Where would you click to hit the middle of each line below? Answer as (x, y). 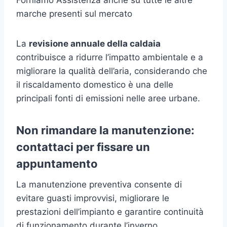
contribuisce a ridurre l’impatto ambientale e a (110, 57)
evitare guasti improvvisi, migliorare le (93, 198)
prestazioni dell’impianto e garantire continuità (110, 212)
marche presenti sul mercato (74, 13)
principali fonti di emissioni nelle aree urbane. (108, 98)
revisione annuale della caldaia (95, 43)
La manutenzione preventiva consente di (99, 184)
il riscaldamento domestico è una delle (95, 84)
